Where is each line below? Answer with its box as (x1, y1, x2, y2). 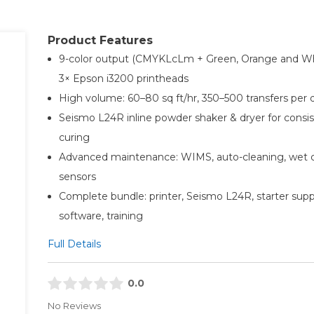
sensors (58, 170, 96, 183)
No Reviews (47, 300, 101, 312)
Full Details (47, 237, 101, 250)
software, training (58, 209, 143, 222)
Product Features (47, 33, 153, 47)
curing (58, 130, 90, 144)
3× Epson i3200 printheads (58, 71, 189, 85)
